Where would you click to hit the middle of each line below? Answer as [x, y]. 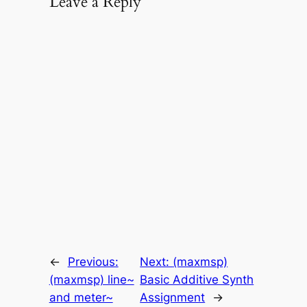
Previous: [93, 261]
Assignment [173, 297]
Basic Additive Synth [197, 279]
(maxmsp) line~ [91, 279]
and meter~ [81, 297]
